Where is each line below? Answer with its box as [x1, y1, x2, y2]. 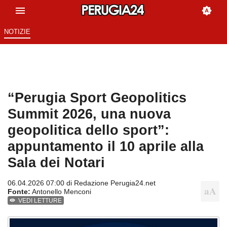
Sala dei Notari [8, 155, 105, 171]
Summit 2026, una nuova [8, 106, 171, 122]
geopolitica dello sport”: [8, 122, 169, 138]
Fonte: [8, 187, 30, 196]
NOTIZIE [4, 28, 30, 36]
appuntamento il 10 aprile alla [8, 138, 204, 155]
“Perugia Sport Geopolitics [8, 90, 186, 106]
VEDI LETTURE [18, 197, 62, 205]
